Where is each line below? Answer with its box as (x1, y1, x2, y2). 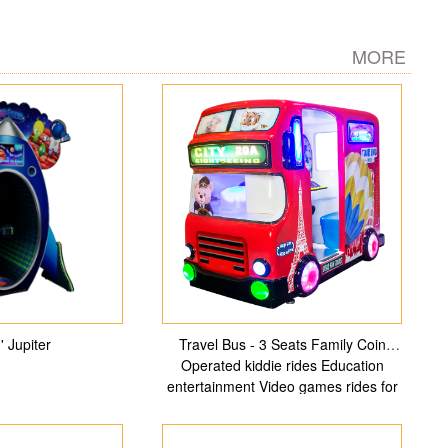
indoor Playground (224, 397, 341, 417)
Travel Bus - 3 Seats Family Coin (178, 334, 386, 354)
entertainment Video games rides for (166, 376, 398, 396)
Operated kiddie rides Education (180, 355, 384, 375)
